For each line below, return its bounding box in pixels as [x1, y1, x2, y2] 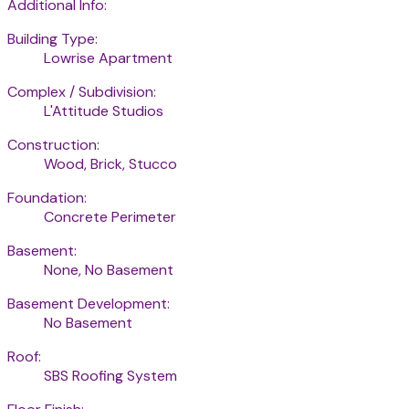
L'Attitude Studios [44, 101, 163, 121]
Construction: [7, 135, 100, 155]
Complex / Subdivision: [7, 82, 156, 102]
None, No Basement [44, 260, 173, 280]
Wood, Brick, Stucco [44, 154, 177, 174]
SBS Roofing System [44, 366, 177, 386]
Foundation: [7, 188, 87, 208]
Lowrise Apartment [44, 48, 173, 68]
